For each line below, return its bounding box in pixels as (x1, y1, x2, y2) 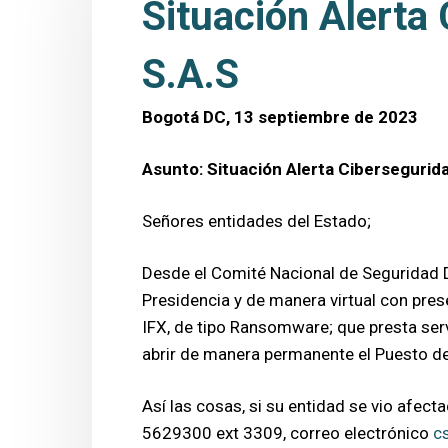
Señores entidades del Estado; (142, 210, 371, 231)
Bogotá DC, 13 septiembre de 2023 (142, 106, 418, 127)
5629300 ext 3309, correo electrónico (142, 422, 433, 443)
